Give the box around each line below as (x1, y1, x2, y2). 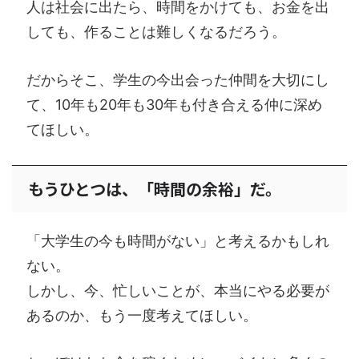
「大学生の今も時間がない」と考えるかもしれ (26, 232, 329, 249)
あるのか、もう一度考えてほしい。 (26, 306, 257, 324)
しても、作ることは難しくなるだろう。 (26, 23, 286, 40)
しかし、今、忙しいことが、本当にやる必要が (26, 281, 329, 299)
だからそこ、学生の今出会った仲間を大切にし (26, 71, 329, 88)
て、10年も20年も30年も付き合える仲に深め (26, 95, 322, 113)
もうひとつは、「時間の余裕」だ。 (28, 176, 281, 200)
